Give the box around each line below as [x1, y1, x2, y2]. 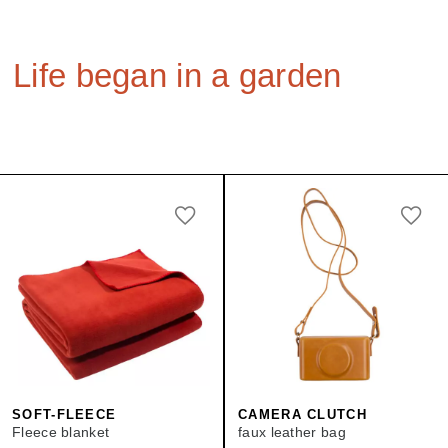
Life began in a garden [13, 58, 342, 94]
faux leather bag [238, 424, 346, 440]
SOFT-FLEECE [12, 407, 117, 422]
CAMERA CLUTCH [238, 407, 367, 422]
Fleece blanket [12, 424, 110, 440]
